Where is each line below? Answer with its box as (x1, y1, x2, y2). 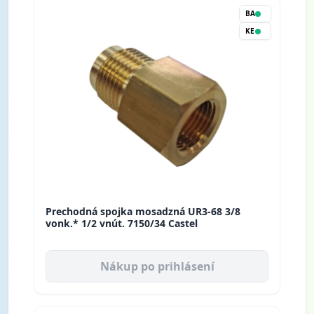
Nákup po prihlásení (100, 259, 214, 275)
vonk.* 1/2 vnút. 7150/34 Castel (46, 217, 198, 231)
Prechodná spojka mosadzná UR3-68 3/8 (46, 205, 240, 219)
